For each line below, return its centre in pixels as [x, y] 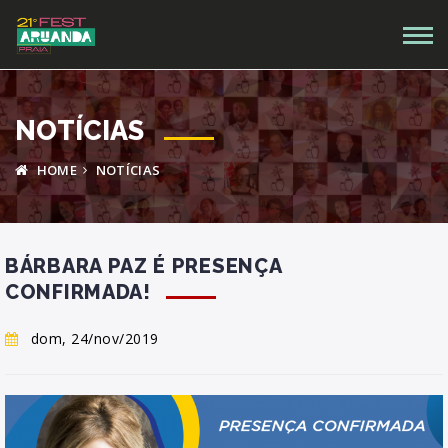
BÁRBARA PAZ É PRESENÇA [143, 266]
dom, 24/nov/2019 [94, 338]
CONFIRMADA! [78, 292]
